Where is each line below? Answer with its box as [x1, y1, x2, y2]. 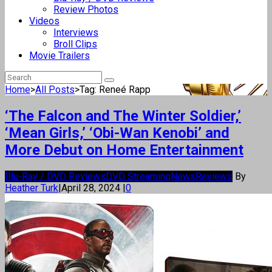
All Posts [35, 84, 75, 95]
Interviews [53, 27, 98, 38]
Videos [29, 15, 59, 27]
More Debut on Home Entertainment [5, 141, 243, 158]
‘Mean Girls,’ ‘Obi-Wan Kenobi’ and [5, 124, 229, 141]
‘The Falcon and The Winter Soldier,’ [5, 107, 241, 124]
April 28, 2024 [61, 182, 123, 194]
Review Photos [53, 4, 118, 15]
